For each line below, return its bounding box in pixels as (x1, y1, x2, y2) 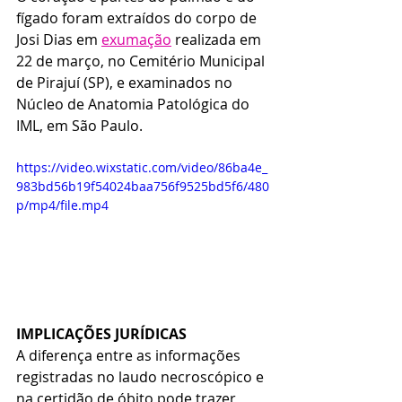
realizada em (171, 29, 265, 49)
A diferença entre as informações (16, 345, 244, 365)
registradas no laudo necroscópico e (16, 366, 267, 387)
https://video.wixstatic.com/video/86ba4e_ (16, 158, 267, 176)
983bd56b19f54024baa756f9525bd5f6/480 (16, 177, 269, 195)
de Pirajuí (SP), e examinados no (16, 72, 236, 92)
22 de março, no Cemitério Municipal (16, 50, 268, 71)
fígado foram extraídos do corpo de (16, 7, 260, 28)
